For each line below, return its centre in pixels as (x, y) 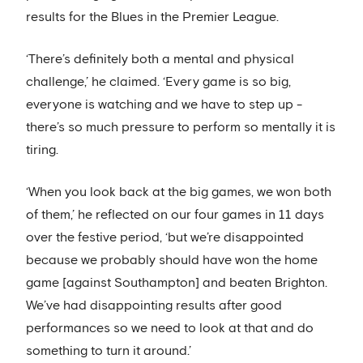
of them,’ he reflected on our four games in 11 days (175, 215)
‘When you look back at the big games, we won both (179, 192)
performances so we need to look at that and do (170, 328)
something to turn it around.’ (109, 351)
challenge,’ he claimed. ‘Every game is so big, (158, 82)
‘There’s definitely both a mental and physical (160, 59)
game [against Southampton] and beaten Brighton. (177, 283)
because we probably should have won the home (172, 260)
